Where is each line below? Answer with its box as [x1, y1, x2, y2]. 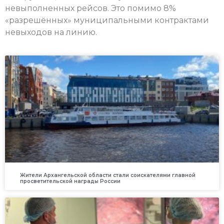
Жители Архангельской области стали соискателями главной [20, 172, 195, 179]
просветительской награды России [20, 178, 120, 185]
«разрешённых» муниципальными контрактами [5, 15, 209, 25]
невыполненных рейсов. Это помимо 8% [5, 3, 176, 13]
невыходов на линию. [5, 27, 97, 37]
